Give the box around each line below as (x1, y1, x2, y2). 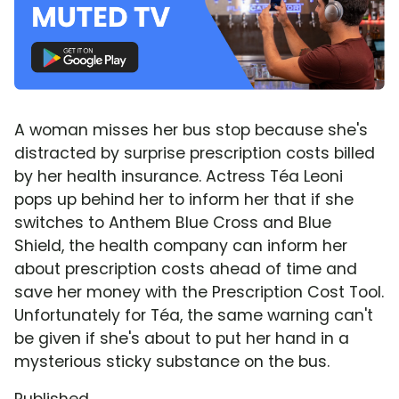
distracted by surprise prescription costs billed (14, 142, 375, 164)
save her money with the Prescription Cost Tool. (14, 281, 384, 303)
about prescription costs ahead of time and (14, 257, 357, 280)
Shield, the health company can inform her (14, 234, 347, 256)
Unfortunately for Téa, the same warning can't (14, 304, 373, 326)
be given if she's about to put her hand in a (14, 327, 349, 349)
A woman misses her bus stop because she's (14, 118, 368, 141)
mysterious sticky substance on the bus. (14, 350, 330, 372)
